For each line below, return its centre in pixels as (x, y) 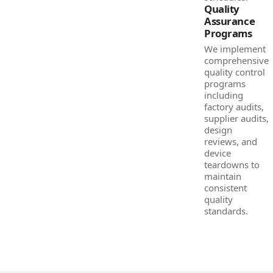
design (218, 130)
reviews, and (231, 141)
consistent (225, 188)
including (224, 95)
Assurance (230, 21)
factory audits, (234, 107)
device (218, 153)
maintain (223, 176)
